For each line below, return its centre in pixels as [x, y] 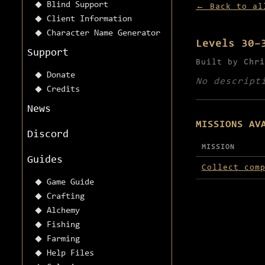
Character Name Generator [104, 34]
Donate [61, 76]
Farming [63, 240]
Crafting [66, 197]
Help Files [70, 254]
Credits [63, 90]
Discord [48, 135]
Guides [45, 161]
